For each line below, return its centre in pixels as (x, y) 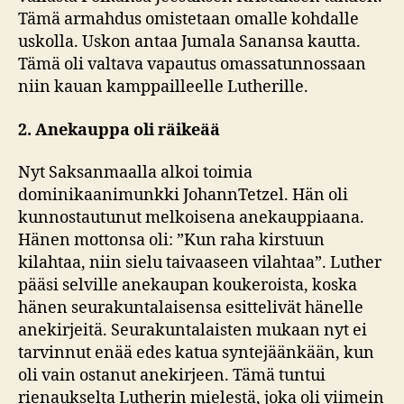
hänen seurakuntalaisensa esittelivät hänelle (191, 308)
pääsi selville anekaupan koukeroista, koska (188, 286)
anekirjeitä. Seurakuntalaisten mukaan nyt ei (193, 331)
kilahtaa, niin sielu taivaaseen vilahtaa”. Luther (200, 263)
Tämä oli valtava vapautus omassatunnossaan (192, 65)
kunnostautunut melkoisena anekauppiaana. (191, 218)
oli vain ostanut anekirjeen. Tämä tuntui (172, 376)
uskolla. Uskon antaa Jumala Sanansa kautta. (189, 42)
